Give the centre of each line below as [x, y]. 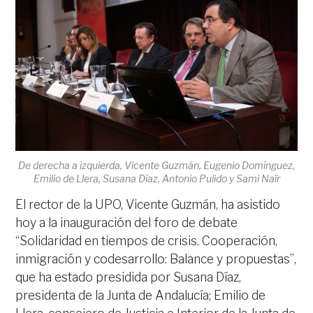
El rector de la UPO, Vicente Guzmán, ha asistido [148, 205]
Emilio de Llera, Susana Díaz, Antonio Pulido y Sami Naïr [156, 179]
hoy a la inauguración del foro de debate [127, 223]
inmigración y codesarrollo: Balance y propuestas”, [156, 259]
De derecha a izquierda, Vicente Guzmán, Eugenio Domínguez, [156, 166]
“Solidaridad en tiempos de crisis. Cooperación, [147, 241]
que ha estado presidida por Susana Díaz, [129, 277]
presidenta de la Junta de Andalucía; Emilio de [141, 296]
